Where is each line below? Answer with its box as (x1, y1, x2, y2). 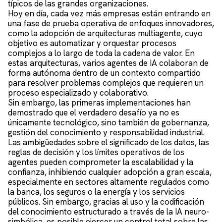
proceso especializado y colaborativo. (8, 87, 149, 99)
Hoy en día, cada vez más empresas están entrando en (8, 8, 211, 19)
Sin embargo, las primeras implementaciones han (8, 97, 191, 109)
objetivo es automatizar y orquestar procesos (8, 38, 176, 49)
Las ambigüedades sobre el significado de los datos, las (8, 137, 209, 148)
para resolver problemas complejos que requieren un (8, 77, 204, 89)
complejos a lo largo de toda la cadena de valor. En (8, 48, 195, 59)
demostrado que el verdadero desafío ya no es (8, 107, 179, 118)
